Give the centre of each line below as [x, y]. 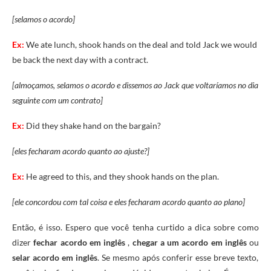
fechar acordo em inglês [79, 242]
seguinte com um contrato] [57, 100]
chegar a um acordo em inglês [189, 242]
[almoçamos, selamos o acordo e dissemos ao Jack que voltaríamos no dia [135, 85]
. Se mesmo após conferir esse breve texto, [178, 257]
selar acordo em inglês [55, 257]
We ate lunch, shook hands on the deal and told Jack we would [142, 44]
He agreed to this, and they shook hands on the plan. [122, 176]
